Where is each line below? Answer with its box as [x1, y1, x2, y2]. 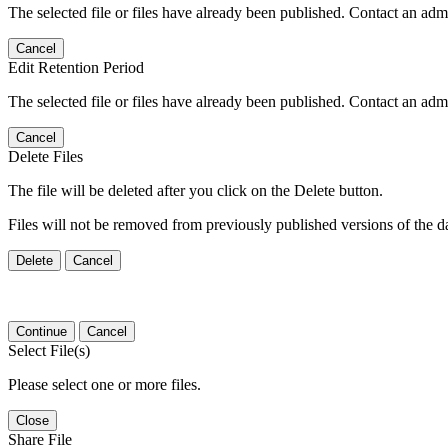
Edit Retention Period [8, 58, 144, 76]
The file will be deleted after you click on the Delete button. [8, 181, 383, 199]
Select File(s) [8, 341, 90, 359]
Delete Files [8, 147, 83, 165]
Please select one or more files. [8, 375, 201, 393]
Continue [16, 323, 67, 339]
